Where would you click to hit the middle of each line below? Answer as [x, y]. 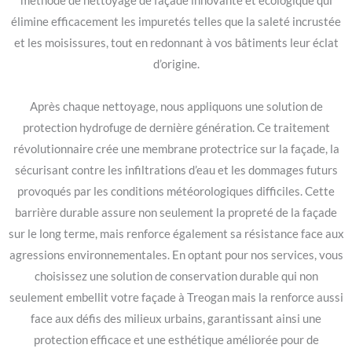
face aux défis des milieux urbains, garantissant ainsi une [176, 319]
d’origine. [176, 64]
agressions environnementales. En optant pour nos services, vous [176, 255]
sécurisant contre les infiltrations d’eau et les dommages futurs [176, 170]
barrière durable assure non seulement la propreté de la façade [176, 213]
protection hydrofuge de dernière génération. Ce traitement [176, 128]
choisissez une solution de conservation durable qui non [176, 277]
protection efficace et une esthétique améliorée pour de [176, 340]
